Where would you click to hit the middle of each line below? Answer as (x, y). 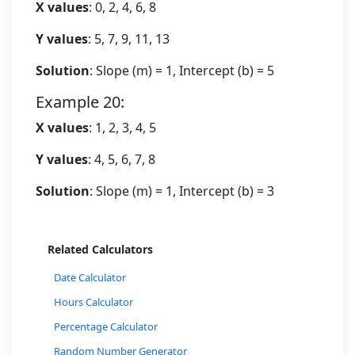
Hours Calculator (94, 302)
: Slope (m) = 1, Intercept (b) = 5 (182, 71)
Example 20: (80, 102)
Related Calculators (100, 249)
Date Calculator (90, 277)
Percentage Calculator (106, 326)
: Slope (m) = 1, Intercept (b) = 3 (182, 191)
